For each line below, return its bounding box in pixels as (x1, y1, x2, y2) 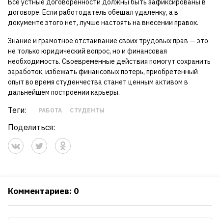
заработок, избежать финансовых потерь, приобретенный (8, 67, 198, 77)
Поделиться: (8, 122, 55, 133)
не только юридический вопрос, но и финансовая (8, 47, 167, 56)
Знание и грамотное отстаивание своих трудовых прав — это (8, 36, 208, 46)
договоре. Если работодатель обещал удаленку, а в (8, 8, 178, 17)
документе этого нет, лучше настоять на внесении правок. (8, 18, 198, 27)
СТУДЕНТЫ (70, 107, 105, 114)
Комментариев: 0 (8, 186, 79, 197)
